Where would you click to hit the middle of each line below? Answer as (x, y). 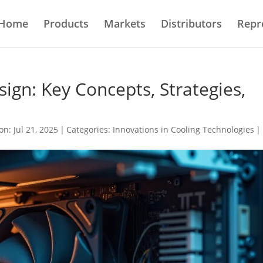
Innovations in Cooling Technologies (184, 129)
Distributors (191, 23)
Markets (125, 23)
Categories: (90, 129)
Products (66, 23)
